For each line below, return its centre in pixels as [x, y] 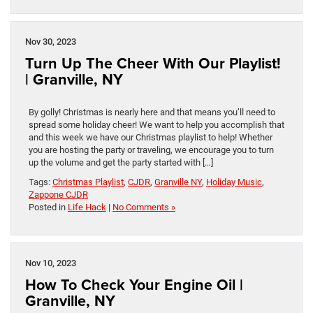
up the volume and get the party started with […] [121, 163]
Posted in [48, 208]
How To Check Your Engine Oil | [134, 285]
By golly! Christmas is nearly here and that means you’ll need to [152, 112]
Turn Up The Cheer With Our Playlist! [153, 64]
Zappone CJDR [58, 195]
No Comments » [144, 208]
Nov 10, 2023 [51, 263]
